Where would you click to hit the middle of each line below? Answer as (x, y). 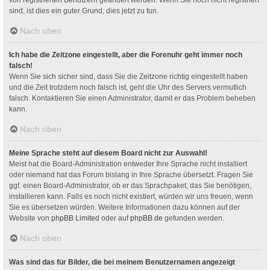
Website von (30, 218)
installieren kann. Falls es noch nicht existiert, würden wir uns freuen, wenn (131, 196)
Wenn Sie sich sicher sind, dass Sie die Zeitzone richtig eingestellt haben (128, 76)
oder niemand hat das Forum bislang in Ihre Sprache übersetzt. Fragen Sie (131, 174)
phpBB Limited (75, 218)
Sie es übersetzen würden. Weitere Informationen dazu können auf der (124, 207)
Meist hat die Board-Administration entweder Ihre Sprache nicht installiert (128, 164)
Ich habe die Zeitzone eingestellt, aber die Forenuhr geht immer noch (126, 55)
